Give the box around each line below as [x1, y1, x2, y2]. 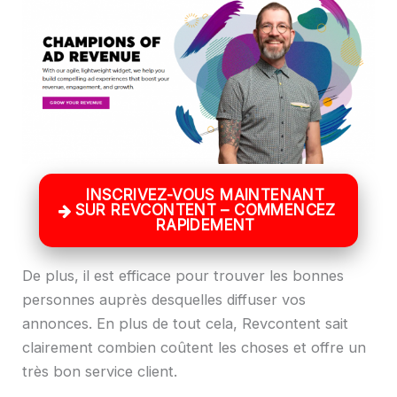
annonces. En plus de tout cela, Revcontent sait [22, 315, 348, 333]
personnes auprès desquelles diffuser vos [22, 291, 306, 309]
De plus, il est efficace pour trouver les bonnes [22, 267, 344, 285]
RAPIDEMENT [155, 215, 255, 234]
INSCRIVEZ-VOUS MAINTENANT [86, 185, 325, 204]
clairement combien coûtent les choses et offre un [22, 339, 366, 357]
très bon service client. [22, 362, 177, 381]
